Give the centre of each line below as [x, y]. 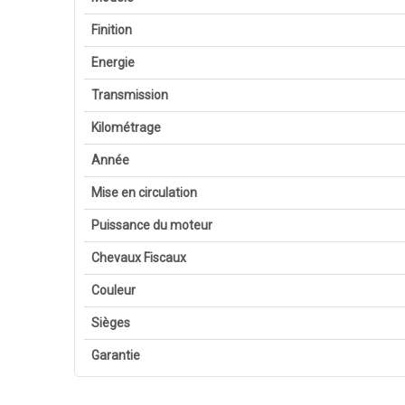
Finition [112, 29]
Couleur [114, 290]
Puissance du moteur [152, 225]
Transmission [130, 94]
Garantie [116, 355]
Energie [113, 62]
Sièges [111, 322]
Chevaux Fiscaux [139, 257]
